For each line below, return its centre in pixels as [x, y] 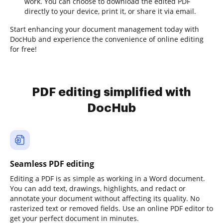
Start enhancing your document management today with [105, 29]
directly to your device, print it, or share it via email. [110, 11]
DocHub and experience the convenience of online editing [107, 39]
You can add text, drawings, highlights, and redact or [98, 188]
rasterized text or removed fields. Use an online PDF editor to [111, 208]
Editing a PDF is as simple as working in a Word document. [108, 178]
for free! [23, 49]
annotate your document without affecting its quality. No [105, 198]
